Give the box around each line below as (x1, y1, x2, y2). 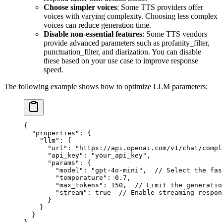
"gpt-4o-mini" (91, 166, 143, 174)
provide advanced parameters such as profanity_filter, (44, 38, 210, 47)
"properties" (24, 129, 79, 137)
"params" (24, 159, 79, 166)
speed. (44, 65, 63, 74)
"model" (24, 166, 83, 174)
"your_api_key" (91, 151, 147, 159)
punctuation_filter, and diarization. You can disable (44, 47, 201, 56)
